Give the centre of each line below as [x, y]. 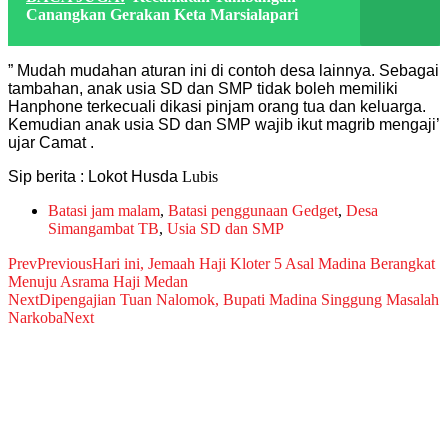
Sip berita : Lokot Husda [93, 176]
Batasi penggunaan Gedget [253, 210]
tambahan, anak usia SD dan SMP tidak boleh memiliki [203, 88]
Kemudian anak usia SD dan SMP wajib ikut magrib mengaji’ [223, 124]
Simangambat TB [103, 228]
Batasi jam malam [104, 210]
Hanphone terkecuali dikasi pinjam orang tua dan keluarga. [217, 106]
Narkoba [35, 317]
